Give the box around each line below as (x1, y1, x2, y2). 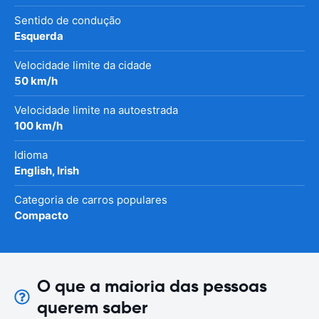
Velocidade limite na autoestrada (14, 103, 178, 117)
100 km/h (14, 119, 63, 133)
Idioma (14, 148, 48, 162)
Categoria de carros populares (14, 193, 167, 207)
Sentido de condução (14, 14, 121, 28)
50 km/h (14, 74, 58, 88)
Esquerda (14, 29, 63, 43)
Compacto (14, 209, 68, 223)
